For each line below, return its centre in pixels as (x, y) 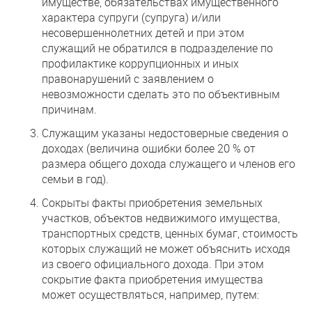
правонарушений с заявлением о (128, 78)
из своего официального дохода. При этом (153, 264)
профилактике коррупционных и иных (140, 63)
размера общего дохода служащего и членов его (169, 163)
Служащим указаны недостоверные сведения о (165, 133)
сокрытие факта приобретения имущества (153, 279)
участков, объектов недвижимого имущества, (161, 218)
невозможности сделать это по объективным (161, 94)
